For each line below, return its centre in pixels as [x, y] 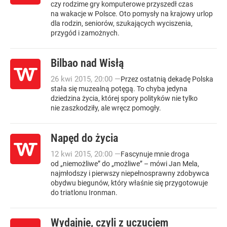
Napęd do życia [84, 138]
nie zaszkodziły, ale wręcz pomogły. [106, 108]
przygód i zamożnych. [85, 33]
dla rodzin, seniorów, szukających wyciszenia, [122, 23]
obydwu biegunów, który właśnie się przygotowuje [129, 183]
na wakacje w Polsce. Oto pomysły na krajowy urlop [132, 14]
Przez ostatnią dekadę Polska [167, 79]
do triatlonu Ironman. [84, 193]
